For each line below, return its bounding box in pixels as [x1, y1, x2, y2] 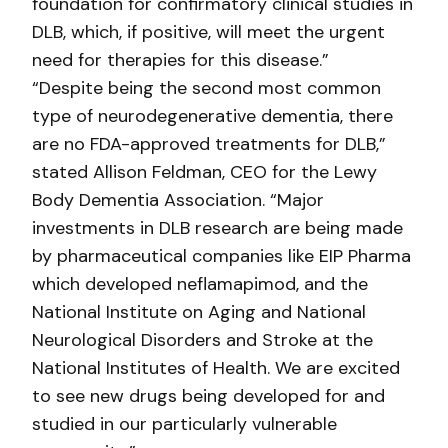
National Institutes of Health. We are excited [32, 356, 400, 380]
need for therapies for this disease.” [32, 48, 329, 72]
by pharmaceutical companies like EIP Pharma [32, 244, 411, 268]
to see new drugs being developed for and [32, 384, 385, 408]
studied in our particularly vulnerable [32, 412, 337, 436]
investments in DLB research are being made [32, 216, 403, 240]
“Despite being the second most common [32, 76, 381, 100]
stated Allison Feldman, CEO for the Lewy [32, 160, 377, 184]
